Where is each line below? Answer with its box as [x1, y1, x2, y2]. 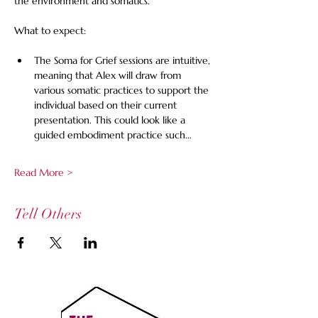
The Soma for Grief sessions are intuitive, [34, 54, 213, 67]
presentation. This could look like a [34, 114, 188, 126]
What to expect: [14, 24, 86, 37]
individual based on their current [34, 99, 180, 111]
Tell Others [14, 205, 82, 223]
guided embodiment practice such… [34, 128, 192, 141]
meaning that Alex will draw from [34, 69, 184, 82]
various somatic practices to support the [34, 84, 212, 97]
